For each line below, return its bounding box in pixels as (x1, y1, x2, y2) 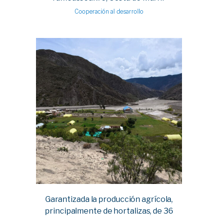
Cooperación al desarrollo (74, 8, 144, 16)
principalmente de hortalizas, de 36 (45, 206, 173, 216)
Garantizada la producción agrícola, (45, 194, 173, 204)
